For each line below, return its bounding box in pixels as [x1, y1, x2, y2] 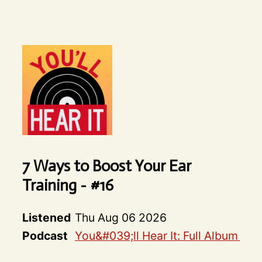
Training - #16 [22, 175, 113, 195]
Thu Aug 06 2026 [74, 211, 167, 225]
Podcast [22, 229, 68, 243]
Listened [22, 211, 71, 225]
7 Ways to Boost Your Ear [22, 156, 191, 176]
